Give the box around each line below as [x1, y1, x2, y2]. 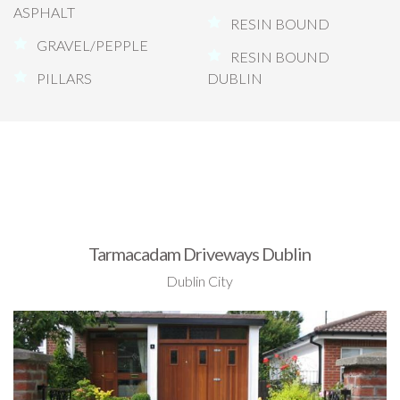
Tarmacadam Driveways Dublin [88, 242, 312, 264]
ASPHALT [13, 3, 75, 21]
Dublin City [166, 271, 234, 289]
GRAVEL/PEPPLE [37, 36, 148, 54]
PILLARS [37, 69, 92, 87]
